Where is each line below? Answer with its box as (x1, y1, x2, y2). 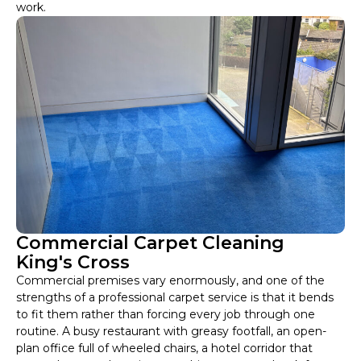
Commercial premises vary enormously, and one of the (16, 273, 325, 288)
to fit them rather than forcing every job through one (16, 307, 315, 322)
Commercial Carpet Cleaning (16, 232, 284, 255)
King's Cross (16, 251, 130, 274)
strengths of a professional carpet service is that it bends (16, 290, 334, 305)
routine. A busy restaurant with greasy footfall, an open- (16, 324, 326, 339)
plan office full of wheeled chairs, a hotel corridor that (16, 341, 313, 356)
